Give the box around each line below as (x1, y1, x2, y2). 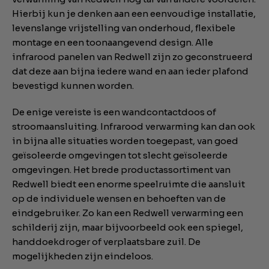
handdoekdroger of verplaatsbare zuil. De (12, 236, 201, 248)
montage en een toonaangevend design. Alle (12, 37, 213, 49)
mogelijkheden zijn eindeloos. (12, 250, 155, 262)
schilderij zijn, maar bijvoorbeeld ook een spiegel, (12, 222, 243, 234)
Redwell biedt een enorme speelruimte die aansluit (12, 178, 245, 190)
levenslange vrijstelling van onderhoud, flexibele (12, 22, 235, 34)
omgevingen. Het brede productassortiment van (12, 164, 231, 176)
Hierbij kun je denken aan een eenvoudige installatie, (12, 8, 256, 20)
